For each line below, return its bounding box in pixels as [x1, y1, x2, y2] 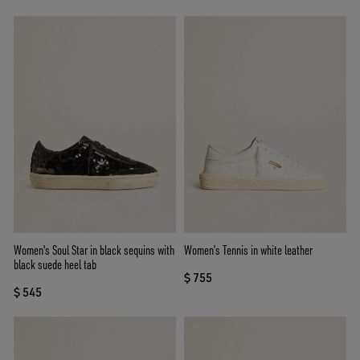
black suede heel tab [14, 256, 96, 272]
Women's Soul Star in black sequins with [14, 241, 174, 258]
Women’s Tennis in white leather [184, 241, 313, 258]
